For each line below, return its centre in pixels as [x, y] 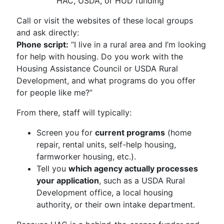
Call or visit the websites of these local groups [105, 20]
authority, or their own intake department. [116, 204]
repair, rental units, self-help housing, [106, 144]
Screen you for [66, 132]
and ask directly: [48, 32]
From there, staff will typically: [74, 112]
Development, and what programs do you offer [106, 80]
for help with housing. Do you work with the [100, 56]
